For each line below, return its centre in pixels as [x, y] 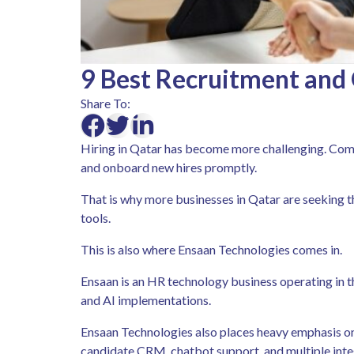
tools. [97, 217]
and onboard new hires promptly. [170, 167]
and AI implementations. [148, 299]
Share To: [105, 103]
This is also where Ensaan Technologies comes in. [214, 249]
